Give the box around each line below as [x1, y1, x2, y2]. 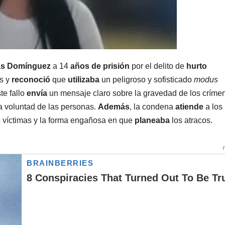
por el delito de [130, 62, 186, 71]
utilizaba [68, 75, 99, 84]
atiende [175, 102, 203, 111]
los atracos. [170, 116, 212, 125]
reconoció [12, 75, 50, 84]
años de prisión [68, 62, 130, 71]
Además [98, 102, 130, 111]
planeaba [135, 116, 170, 125]
